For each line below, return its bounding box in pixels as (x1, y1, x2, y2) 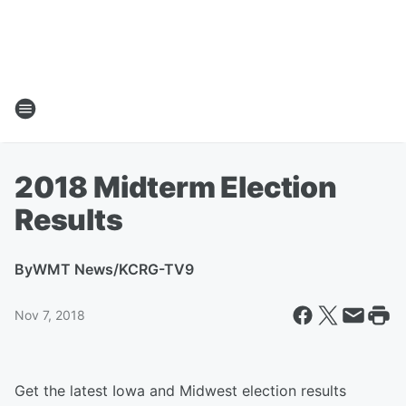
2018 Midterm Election (14, 169, 337, 205)
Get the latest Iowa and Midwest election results (14, 382, 346, 400)
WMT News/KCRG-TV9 (33, 260, 194, 278)
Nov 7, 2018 (14, 307, 85, 323)
